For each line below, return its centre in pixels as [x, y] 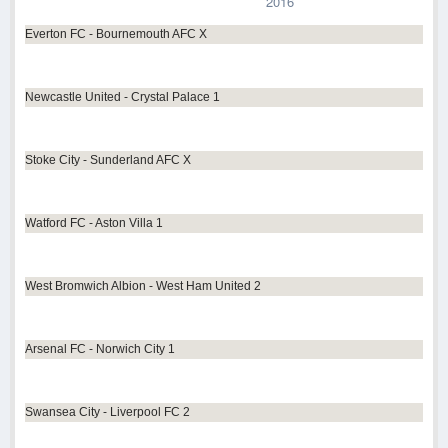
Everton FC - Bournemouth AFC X [116, 34]
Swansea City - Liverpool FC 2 [107, 412]
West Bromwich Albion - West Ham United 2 [143, 286]
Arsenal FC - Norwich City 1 [100, 349]
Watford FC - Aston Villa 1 [94, 223]
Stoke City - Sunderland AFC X [108, 160]
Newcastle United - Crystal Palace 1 [122, 97]
